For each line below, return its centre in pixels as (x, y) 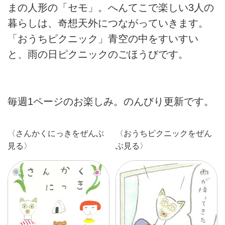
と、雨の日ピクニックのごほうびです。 (98, 54)
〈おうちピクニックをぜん (163, 134)
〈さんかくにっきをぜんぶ (56, 134)
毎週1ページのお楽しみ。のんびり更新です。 (111, 101)
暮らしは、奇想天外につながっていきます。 (108, 23)
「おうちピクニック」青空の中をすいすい (103, 39)
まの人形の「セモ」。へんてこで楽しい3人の (111, 8)
